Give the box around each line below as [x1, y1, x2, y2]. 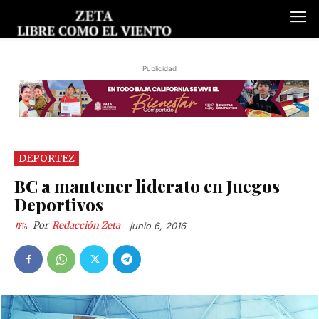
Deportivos [14, 192, 103, 216]
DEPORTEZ [19, 151, 75, 164]
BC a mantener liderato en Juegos [14, 174, 280, 197]
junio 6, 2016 [130, 220, 186, 232]
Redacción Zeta [52, 219, 120, 231]
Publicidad [142, 64, 177, 73]
